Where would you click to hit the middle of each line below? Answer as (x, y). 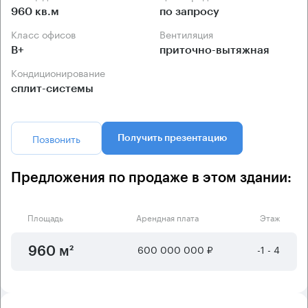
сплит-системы (52, 88)
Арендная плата (167, 217)
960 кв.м (35, 11)
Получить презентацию (172, 138)
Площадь (45, 217)
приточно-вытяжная (214, 50)
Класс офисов (46, 33)
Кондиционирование (61, 72)
